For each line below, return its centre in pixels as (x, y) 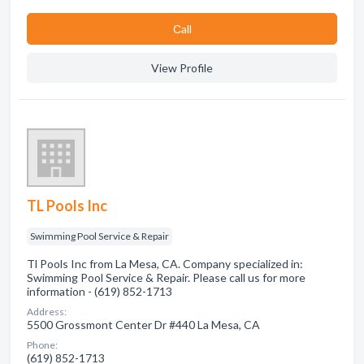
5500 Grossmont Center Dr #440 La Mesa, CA (143, 325)
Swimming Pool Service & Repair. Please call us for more (166, 277)
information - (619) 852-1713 (100, 291)
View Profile (182, 68)
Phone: (42, 345)
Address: (47, 312)
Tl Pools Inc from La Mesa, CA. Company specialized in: (165, 264)
